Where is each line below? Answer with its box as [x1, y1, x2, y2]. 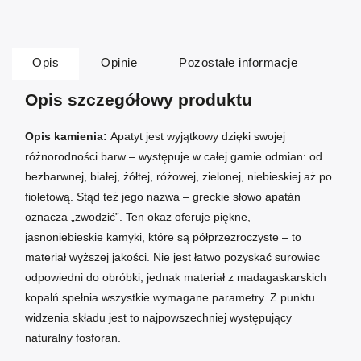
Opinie [101, 56, 137, 70]
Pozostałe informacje [179, 56, 297, 70]
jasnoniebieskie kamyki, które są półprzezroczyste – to [25, 230, 301, 244]
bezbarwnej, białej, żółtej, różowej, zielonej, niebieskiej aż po [25, 170, 332, 184]
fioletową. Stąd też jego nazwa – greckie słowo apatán [25, 190, 301, 204]
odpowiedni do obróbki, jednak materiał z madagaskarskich [25, 271, 326, 284]
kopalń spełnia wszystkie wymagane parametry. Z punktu [25, 291, 315, 305]
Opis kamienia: [25, 130, 110, 143]
